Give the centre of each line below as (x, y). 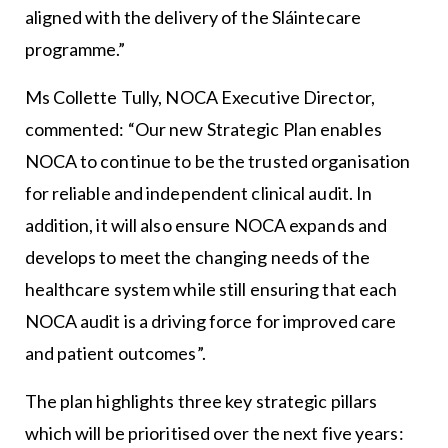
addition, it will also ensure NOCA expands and (206, 224)
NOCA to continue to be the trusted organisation (217, 160)
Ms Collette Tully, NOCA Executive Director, (199, 96)
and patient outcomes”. (115, 352)
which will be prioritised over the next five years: (214, 432)
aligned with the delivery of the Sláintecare (192, 16)
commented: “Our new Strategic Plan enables (203, 128)
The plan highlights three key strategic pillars (201, 400)
